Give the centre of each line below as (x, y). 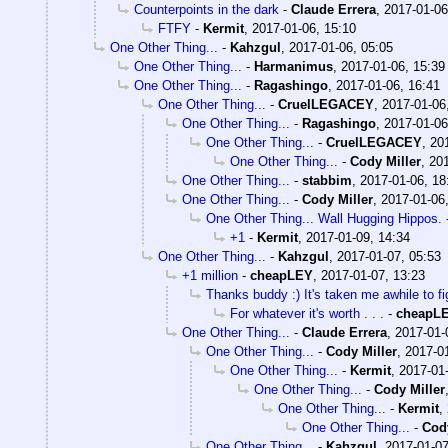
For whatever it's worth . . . (307, 314)
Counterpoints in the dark (206, 10)
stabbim (327, 181)
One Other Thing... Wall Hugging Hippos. (324, 219)
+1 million (210, 276)
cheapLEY (281, 276)
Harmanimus (293, 67)
